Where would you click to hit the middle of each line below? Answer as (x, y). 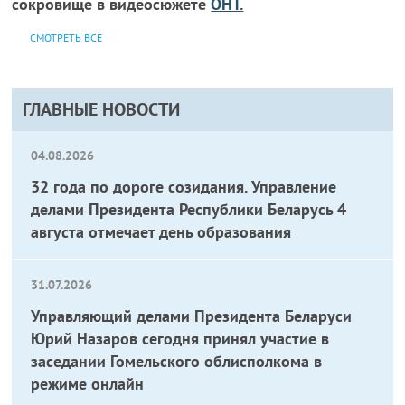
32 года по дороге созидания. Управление (184, 187)
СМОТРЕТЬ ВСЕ (66, 38)
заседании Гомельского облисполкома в (177, 361)
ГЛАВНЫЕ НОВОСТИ (102, 109)
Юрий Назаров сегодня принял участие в (180, 339)
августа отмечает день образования (161, 232)
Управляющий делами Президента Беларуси (192, 316)
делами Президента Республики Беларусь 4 (189, 209)
